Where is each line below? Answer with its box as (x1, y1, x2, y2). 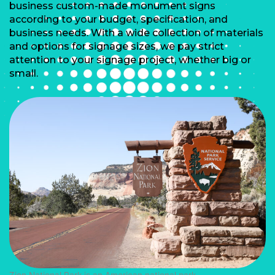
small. (9, 67, 38, 79)
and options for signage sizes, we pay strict (9, 40, 224, 52)
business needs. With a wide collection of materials (9, 26, 263, 39)
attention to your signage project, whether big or (9, 53, 251, 66)
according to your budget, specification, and (9, 13, 228, 25)
